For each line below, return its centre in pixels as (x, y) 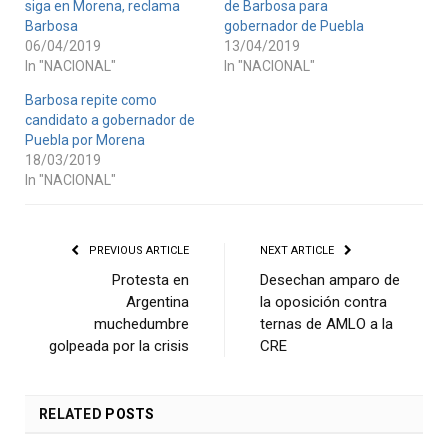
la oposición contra (323, 302)
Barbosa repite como (91, 100)
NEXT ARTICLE (298, 251)
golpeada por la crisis (119, 346)
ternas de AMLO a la (326, 324)
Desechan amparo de (330, 280)
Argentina (157, 302)
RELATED (70, 414)
